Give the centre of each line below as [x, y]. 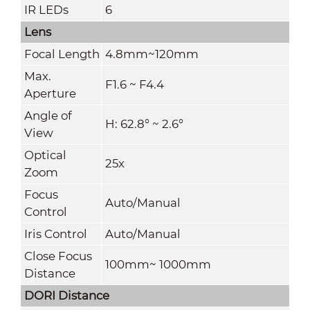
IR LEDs [46, 9]
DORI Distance [66, 295]
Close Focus [58, 256]
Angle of [48, 115]
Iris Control [55, 234]
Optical [45, 155]
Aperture [50, 93]
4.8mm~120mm [152, 54]
